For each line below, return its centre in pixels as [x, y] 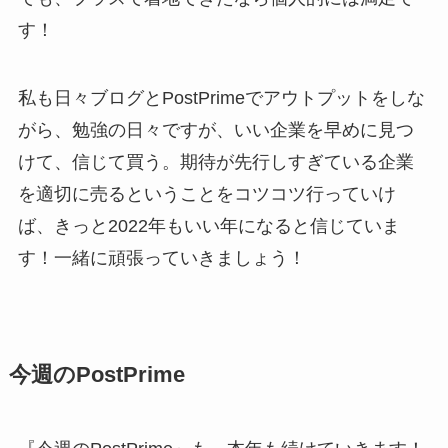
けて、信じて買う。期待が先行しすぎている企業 [215, 162]
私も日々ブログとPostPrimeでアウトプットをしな [221, 98]
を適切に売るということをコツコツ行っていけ [206, 194]
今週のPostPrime [96, 375]
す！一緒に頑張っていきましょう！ [161, 258]
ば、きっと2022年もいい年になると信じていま [208, 226]
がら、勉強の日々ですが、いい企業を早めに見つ [215, 130]
